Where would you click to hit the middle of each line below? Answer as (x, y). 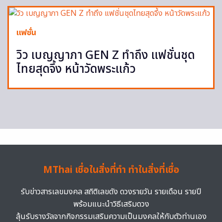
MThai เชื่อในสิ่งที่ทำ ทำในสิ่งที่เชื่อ (111, 170)
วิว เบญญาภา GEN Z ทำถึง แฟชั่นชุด (106, 56)
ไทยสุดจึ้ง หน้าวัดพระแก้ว (76, 70)
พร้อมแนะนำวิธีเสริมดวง (111, 204)
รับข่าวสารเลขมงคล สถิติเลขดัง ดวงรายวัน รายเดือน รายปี (111, 192)
